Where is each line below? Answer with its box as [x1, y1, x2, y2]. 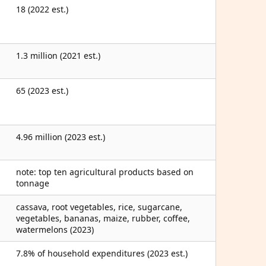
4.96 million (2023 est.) [16, 131, 105, 142]
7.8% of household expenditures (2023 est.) [16, 248, 188, 259]
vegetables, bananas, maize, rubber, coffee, [16, 213, 190, 224]
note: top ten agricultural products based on [16, 166, 194, 178]
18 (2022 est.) [16, 4, 68, 15]
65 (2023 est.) [16, 85, 68, 96]
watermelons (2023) [16, 224, 94, 235]
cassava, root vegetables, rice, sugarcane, [16, 201, 182, 213]
